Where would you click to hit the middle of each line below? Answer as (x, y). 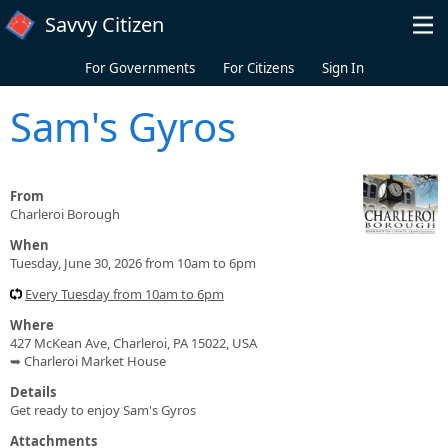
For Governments (139, 68)
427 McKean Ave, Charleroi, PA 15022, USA (133, 342)
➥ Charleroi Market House (88, 360)
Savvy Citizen (104, 24)
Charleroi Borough (65, 213)
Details (33, 391)
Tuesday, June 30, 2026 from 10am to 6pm (133, 262)
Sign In (342, 68)
